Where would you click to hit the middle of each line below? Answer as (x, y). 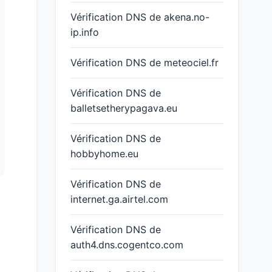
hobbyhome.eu (104, 154)
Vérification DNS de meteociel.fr (144, 63)
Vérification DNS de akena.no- (140, 17)
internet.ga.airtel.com (119, 199)
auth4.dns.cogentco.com (127, 245)
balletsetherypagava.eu (124, 108)
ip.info (85, 32)
